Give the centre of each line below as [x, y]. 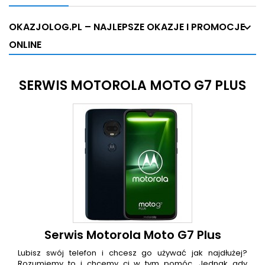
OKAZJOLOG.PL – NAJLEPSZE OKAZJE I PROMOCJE [127, 27]
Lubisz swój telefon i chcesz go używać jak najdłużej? [132, 253]
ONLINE [25, 45]
